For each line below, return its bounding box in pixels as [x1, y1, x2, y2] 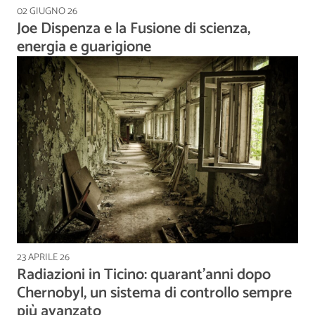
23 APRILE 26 [17, 249, 70, 266]
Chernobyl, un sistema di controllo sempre [17, 280, 292, 306]
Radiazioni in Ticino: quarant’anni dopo [17, 262, 271, 288]
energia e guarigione [17, 34, 151, 60]
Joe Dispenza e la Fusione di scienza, [17, 16, 250, 42]
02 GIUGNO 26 [17, 4, 77, 20]
